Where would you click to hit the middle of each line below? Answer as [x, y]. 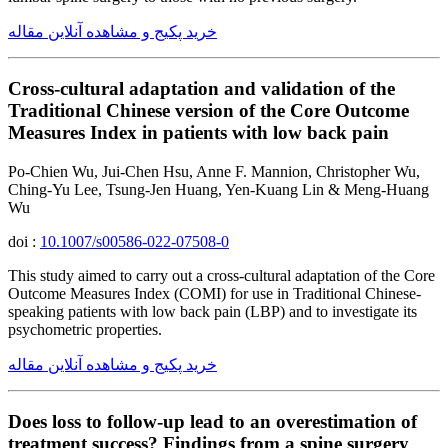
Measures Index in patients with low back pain [198, 133]
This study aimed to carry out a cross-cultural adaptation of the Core [221, 275]
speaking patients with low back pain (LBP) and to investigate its [212, 311]
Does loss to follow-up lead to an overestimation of [212, 421]
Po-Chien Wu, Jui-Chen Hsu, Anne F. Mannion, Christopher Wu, [214, 171]
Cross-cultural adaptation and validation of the [201, 89]
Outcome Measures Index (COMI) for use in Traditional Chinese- [214, 293]
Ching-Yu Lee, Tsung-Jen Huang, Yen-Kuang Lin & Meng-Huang [218, 189]
